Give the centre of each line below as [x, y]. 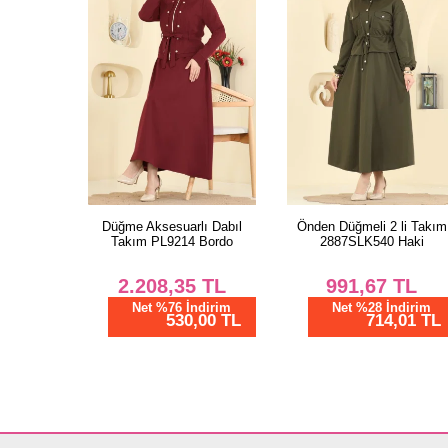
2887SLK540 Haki [371, 241]
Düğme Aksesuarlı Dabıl [171, 226]
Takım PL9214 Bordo [171, 241]
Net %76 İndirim [182, 307]
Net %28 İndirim [382, 307]
